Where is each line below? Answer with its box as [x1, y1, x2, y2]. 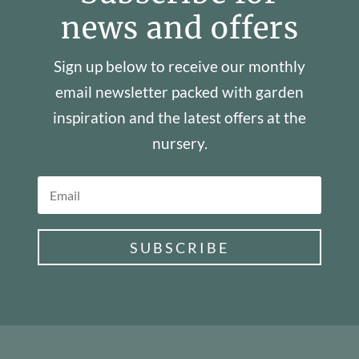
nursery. [151, 134, 208, 153]
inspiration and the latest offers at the [53, 108, 306, 127]
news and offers [60, 10, 299, 47]
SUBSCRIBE [130, 238, 229, 256]
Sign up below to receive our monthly [54, 57, 305, 76]
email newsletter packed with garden [55, 83, 304, 102]
